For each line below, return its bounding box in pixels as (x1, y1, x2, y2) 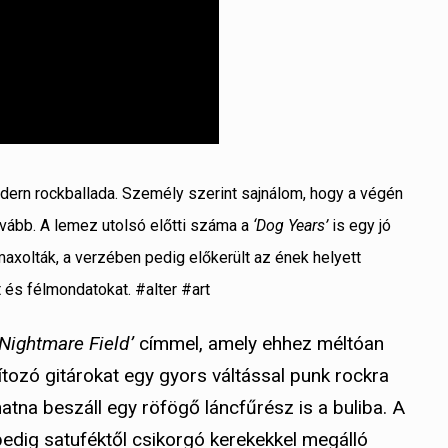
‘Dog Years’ (253, 216, 328, 236)
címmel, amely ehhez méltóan (134, 332, 384, 356)
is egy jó (328, 216, 391, 236)
